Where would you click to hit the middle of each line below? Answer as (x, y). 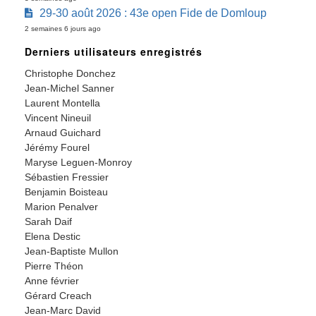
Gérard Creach (58, 296)
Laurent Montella (62, 103)
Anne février (52, 281)
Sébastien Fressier (67, 177)
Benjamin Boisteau (66, 192)
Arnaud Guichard (63, 133)
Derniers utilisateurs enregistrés (114, 52)
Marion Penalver (61, 207)
